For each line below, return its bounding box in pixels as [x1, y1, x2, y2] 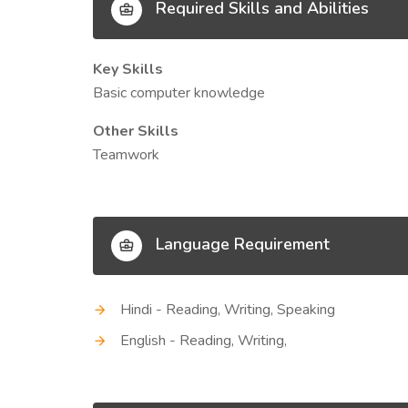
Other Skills [93, 121, 178, 141]
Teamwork [93, 145, 159, 165]
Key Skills [93, 59, 163, 79]
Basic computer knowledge [93, 83, 265, 103]
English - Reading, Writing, [120, 331, 287, 351]
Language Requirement [151, 233, 330, 256]
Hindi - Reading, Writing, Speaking [120, 300, 335, 320]
